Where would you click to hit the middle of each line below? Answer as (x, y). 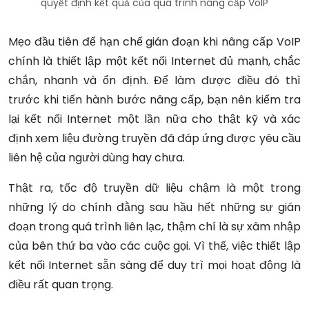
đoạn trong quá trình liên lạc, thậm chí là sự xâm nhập (154, 226)
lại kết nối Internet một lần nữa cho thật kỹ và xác (154, 119)
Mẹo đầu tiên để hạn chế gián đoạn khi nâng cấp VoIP (154, 41)
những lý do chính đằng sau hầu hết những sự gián (154, 207)
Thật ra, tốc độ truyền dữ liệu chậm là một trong (154, 188)
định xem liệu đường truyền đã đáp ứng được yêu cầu (154, 138)
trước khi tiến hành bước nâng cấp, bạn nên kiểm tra (154, 99)
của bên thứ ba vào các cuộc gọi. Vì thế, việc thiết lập (154, 246)
